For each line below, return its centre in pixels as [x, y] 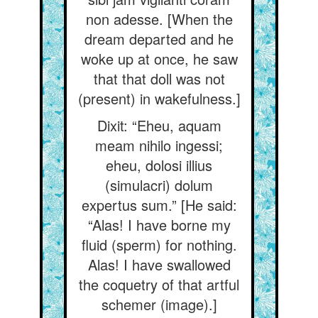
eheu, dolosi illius [159, 165]
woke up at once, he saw [159, 59]
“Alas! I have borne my [159, 225]
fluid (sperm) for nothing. [159, 245]
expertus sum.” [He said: [159, 205]
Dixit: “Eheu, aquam [159, 125]
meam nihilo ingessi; [159, 145]
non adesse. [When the [159, 19]
